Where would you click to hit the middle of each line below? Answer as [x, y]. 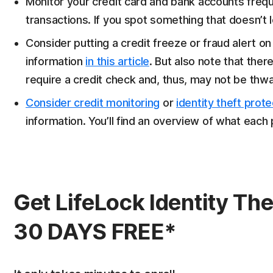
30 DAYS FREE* [95, 232]
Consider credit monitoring [93, 103]
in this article [117, 61]
